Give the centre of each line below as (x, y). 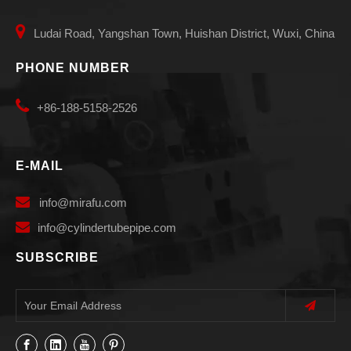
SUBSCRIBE (57, 257)
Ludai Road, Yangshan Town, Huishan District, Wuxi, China (183, 33)
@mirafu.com (92, 203)
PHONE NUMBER (73, 68)
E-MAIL (40, 166)
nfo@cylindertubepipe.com (108, 228)
